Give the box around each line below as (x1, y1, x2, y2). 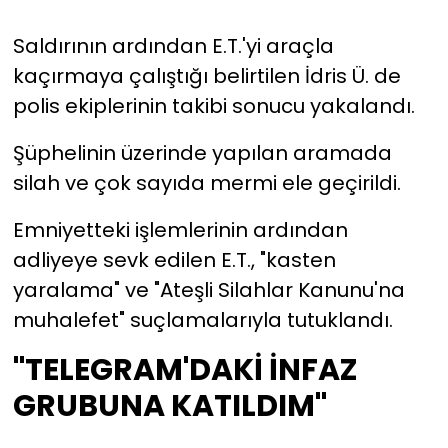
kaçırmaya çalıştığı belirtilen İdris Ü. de (12, 61, 401, 90)
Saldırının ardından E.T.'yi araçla (12, 31, 334, 60)
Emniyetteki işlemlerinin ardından (12, 215, 348, 244)
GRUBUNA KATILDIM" (12, 383, 327, 427)
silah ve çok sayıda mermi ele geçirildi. (12, 168, 401, 197)
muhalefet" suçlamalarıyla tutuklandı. (12, 305, 393, 334)
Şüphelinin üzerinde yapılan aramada (12, 138, 392, 167)
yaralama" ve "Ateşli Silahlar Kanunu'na (12, 275, 405, 304)
